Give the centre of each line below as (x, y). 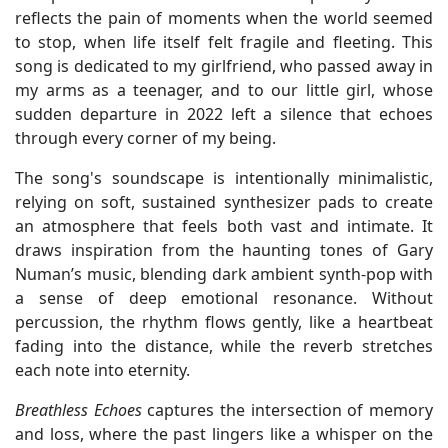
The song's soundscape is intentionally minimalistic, (224, 177)
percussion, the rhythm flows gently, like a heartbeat (224, 321)
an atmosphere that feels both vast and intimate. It (224, 225)
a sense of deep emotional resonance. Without (224, 297)
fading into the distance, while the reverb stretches (224, 345)
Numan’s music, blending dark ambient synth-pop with (224, 273)
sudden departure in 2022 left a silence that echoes (224, 113)
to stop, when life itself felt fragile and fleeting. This (224, 41)
